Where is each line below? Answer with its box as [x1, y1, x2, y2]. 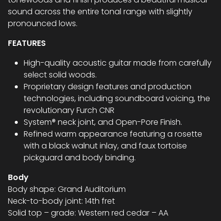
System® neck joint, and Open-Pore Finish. [24, 116, 182, 128]
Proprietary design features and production [24, 81, 191, 93]
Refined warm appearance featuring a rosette [24, 128, 202, 140]
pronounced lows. [8, 18, 77, 30]
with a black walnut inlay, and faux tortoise [24, 140, 187, 152]
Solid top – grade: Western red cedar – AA [8, 207, 168, 219]
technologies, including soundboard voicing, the [24, 93, 210, 105]
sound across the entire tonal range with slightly [8, 6, 192, 18]
